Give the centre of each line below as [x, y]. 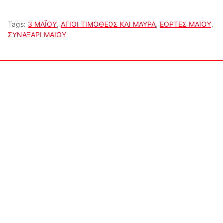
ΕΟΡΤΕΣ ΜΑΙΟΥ [185, 24]
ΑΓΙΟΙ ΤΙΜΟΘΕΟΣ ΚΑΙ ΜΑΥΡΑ [108, 24]
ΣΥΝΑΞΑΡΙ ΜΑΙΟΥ [37, 35]
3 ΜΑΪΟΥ [42, 24]
